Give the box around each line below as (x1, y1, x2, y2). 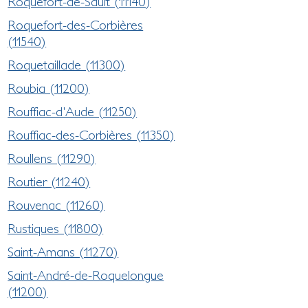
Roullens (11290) (8, 150, 96, 166)
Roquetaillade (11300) (8, 56, 126, 72)
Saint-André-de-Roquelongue (8, 267, 164, 283)
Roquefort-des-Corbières (8, 16, 144, 32)
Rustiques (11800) (8, 220, 104, 236)
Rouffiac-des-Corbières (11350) (8, 126, 175, 142)
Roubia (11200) (8, 80, 90, 96)
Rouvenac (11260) (8, 197, 105, 212)
